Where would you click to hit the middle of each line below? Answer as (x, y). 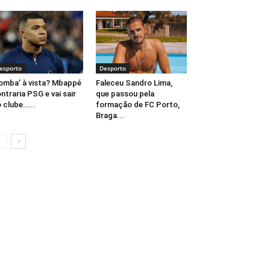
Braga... (110, 116)
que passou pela (125, 94)
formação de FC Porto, (137, 105)
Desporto (112, 68)
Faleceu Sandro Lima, (134, 83)
